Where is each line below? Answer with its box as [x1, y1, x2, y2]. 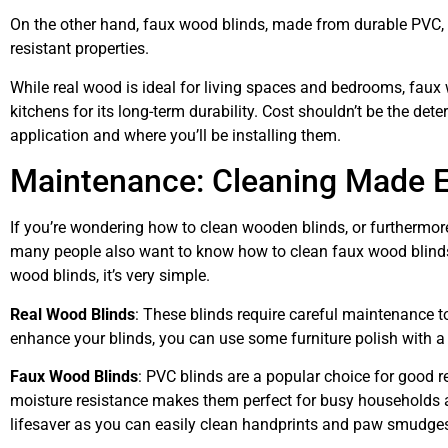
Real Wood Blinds [10, 304, 135, 324]
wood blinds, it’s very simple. [10, 266, 210, 286]
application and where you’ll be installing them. [10, 125, 341, 145]
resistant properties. [10, 39, 149, 59]
